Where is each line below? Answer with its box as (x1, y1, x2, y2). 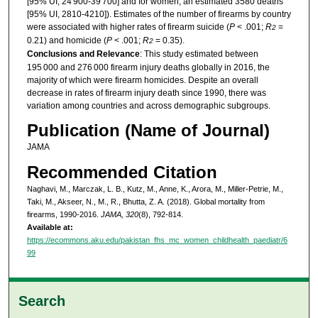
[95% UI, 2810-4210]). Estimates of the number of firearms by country (26, 9, 291, 19)
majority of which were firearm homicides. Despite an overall (26, 75, 258, 85)
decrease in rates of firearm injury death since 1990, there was (26, 87, 266, 98)
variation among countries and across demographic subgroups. (26, 100, 270, 111)
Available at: (26, 222, 73, 231)
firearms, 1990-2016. (26, 209, 101, 219)
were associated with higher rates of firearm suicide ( (26, 21, 229, 32)
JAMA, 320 (100, 209, 138, 219)
